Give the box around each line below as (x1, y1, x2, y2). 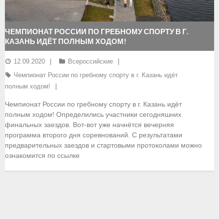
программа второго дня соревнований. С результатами (5, 131, 182, 139)
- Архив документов (20, 197, 82, 205)
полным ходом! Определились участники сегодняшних (5, 110, 181, 118)
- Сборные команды (20, 115, 84, 123)
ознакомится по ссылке (5, 151, 84, 159)
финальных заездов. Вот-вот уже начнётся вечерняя (5, 120, 174, 129)
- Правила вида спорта (20, 95, 93, 103)
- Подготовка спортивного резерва (20, 156, 130, 164)
